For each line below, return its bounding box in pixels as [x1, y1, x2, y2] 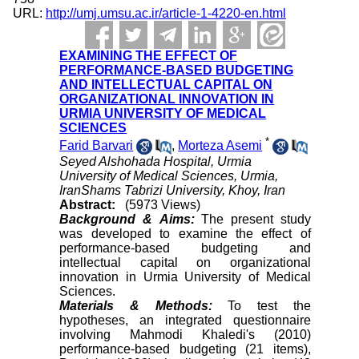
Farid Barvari [59, 139, 134, 153]
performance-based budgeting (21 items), [59, 342, 311, 357]
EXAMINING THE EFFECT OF [59, 49, 238, 63]
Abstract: [59, 198, 116, 212]
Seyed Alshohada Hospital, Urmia [59, 155, 252, 169]
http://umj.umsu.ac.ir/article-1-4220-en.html [45, 6, 286, 20]
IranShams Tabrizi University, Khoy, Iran [59, 184, 286, 198]
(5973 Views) [125, 198, 201, 212]
